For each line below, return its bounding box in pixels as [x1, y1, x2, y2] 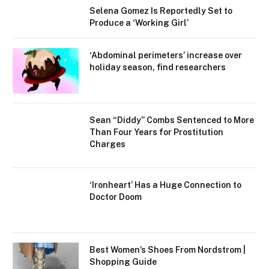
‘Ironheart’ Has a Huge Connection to [89, 180, 241, 190]
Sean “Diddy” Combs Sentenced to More [89, 115, 254, 125]
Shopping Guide [89, 257, 157, 267]
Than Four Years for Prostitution [89, 127, 223, 138]
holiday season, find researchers [89, 62, 226, 73]
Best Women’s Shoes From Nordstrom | [89, 245, 246, 255]
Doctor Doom [89, 192, 142, 202]
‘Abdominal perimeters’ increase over [89, 50, 242, 61]
